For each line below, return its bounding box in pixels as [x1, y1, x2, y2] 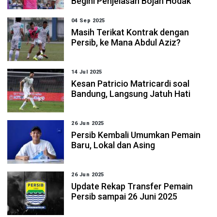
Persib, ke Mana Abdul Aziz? [71, 37, 181, 47]
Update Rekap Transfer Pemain [71, 181, 193, 191]
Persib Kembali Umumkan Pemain [71, 130, 201, 140]
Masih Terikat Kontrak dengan [71, 27, 189, 37]
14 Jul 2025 [71, 69, 102, 75]
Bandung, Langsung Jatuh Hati [71, 89, 191, 99]
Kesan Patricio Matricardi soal [71, 78, 190, 89]
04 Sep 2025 [71, 17, 105, 24]
